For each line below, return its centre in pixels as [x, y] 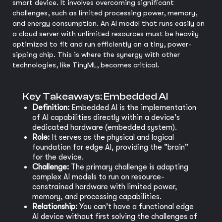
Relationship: [55, 207]
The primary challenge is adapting [129, 167]
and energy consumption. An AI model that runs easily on [109, 24]
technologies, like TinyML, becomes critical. [86, 65]
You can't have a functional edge [136, 207]
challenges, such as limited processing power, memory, [105, 13]
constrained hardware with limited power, [105, 187]
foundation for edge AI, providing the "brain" [110, 147]
